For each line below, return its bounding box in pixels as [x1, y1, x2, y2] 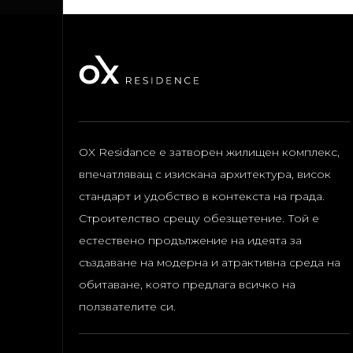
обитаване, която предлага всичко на [79, 277, 295, 292]
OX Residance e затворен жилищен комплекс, [79, 145, 340, 159]
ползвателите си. [79, 299, 176, 314]
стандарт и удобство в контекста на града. [79, 189, 325, 203]
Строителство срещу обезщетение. [79, 211, 284, 225]
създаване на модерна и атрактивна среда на [79, 255, 340, 269]
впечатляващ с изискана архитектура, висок [79, 167, 331, 181]
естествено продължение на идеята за [79, 233, 302, 247]
